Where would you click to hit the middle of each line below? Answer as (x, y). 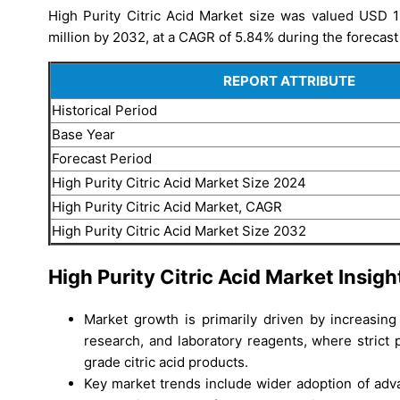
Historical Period (104, 110)
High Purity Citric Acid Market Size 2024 (179, 182)
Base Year (83, 134)
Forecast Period (102, 158)
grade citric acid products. (166, 362)
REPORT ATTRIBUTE (289, 80)
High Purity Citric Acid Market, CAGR (167, 206)
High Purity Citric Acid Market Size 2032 (179, 230)
